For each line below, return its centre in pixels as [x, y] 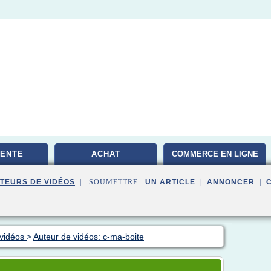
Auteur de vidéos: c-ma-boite [89, 237]
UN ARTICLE [170, 182]
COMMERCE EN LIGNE [215, 154]
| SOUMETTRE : [110, 182]
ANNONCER [231, 182]
